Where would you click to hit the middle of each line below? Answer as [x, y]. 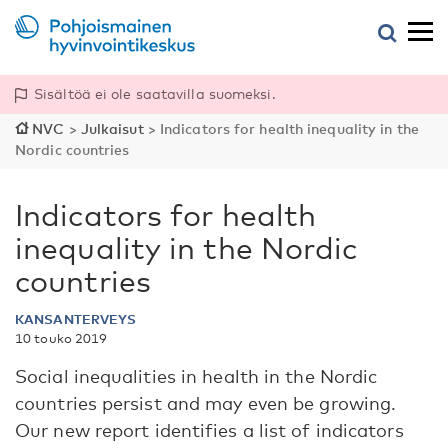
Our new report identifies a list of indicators [209, 430]
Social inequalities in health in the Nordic [196, 376]
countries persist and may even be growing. [206, 403]
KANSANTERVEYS [76, 319]
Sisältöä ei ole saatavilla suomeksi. [155, 93]
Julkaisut [112, 128]
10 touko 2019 [61, 338]
